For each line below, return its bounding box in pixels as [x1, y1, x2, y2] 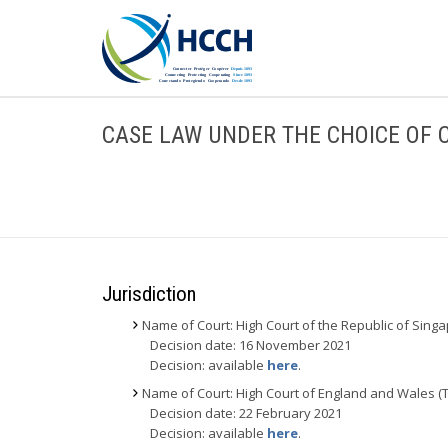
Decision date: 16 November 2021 [150, 336, 351, 354]
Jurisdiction [102, 282, 196, 306]
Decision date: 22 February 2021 [150, 404, 342, 422]
